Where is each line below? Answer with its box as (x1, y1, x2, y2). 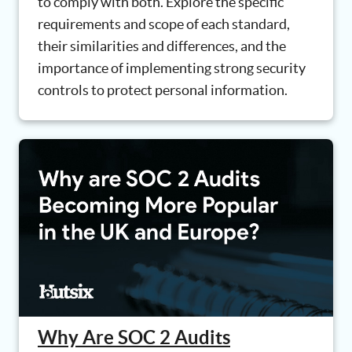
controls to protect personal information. (38, 81, 288, 98)
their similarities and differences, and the (38, 37, 286, 54)
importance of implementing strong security (38, 59, 306, 76)
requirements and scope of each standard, (38, 15, 290, 32)
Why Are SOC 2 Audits (38, 326, 230, 348)
